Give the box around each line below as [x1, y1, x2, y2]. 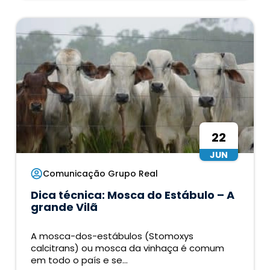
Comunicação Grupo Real [43, 168, 159, 180]
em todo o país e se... [31, 254, 128, 267]
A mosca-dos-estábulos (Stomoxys [31, 230, 194, 243]
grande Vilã [31, 199, 98, 215]
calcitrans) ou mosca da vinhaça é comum [31, 242, 225, 255]
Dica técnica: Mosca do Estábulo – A [31, 187, 235, 203]
